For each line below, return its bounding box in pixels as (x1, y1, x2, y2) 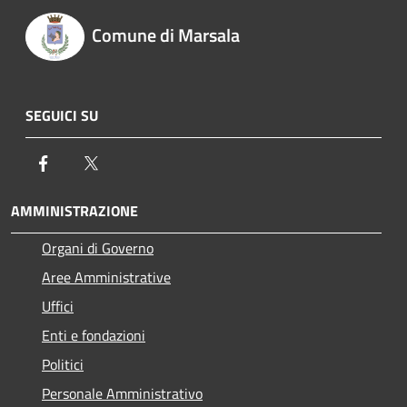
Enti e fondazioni (42, 323, 145, 346)
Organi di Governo (42, 236, 154, 259)
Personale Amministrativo (42, 382, 203, 404)
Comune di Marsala (91, 21, 240, 50)
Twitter (101, 151, 145, 174)
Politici (42, 352, 84, 375)
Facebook (54, 151, 110, 174)
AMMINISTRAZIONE (11, 199, 138, 222)
